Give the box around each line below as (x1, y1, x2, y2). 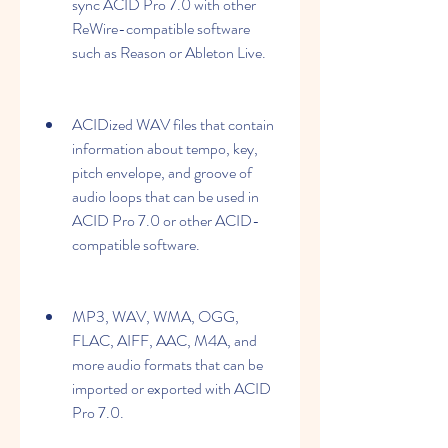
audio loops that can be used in (72, 185, 259, 208)
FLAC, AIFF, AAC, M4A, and (72, 329, 257, 352)
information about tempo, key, (72, 137, 258, 160)
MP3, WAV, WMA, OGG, (72, 305, 239, 328)
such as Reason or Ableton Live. (72, 41, 266, 64)
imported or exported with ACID (72, 377, 271, 400)
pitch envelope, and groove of (72, 161, 252, 184)
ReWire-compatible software (72, 17, 250, 40)
